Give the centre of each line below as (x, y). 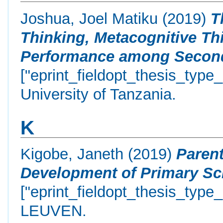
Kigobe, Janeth (72, 154)
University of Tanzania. (99, 94)
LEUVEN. (54, 211)
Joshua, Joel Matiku (89, 18)
